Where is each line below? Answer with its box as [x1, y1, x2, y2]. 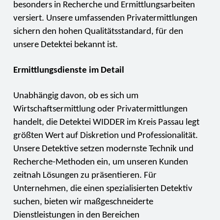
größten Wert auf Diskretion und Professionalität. [13, 131, 198, 140]
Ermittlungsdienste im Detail [13, 66, 124, 75]
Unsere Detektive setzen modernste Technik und [13, 144, 193, 154]
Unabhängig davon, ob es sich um [13, 91, 138, 101]
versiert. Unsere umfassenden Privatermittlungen [13, 14, 197, 23]
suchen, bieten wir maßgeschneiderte [13, 197, 153, 207]
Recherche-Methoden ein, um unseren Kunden [13, 158, 188, 167]
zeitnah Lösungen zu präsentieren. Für [13, 171, 157, 180]
